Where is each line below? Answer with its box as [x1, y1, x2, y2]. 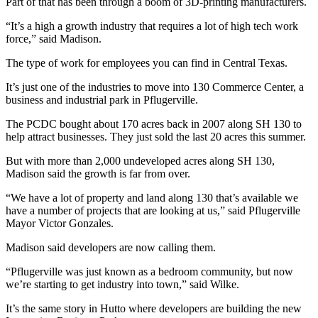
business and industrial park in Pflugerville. [6, 93, 198, 106]
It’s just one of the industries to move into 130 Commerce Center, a [6, 80, 304, 93]
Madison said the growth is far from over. [6, 167, 190, 180]
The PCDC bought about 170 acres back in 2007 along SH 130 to [6, 117, 302, 130]
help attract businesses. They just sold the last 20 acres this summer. [6, 130, 306, 143]
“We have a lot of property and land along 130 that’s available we [6, 191, 298, 204]
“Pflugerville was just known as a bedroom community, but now [6, 265, 293, 278]
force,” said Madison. [6, 32, 102, 45]
